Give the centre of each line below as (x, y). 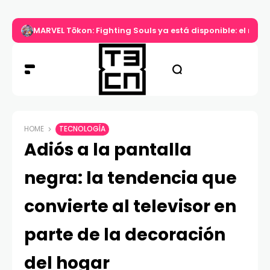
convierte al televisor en (130, 207)
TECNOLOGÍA (82, 129)
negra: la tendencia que (130, 178)
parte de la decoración (125, 235)
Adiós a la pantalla (108, 150)
